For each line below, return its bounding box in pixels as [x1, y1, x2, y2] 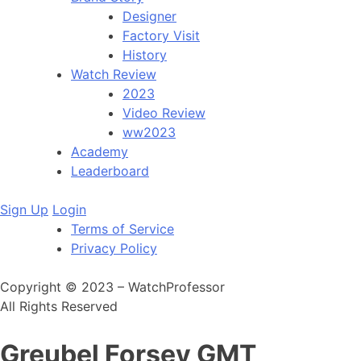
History [122, 47, 167, 63]
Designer [122, 8, 176, 24]
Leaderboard [71, 163, 149, 179]
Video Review [122, 105, 205, 121]
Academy [71, 143, 128, 160]
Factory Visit [122, 27, 200, 44]
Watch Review [71, 66, 156, 82]
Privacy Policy [71, 240, 157, 256]
